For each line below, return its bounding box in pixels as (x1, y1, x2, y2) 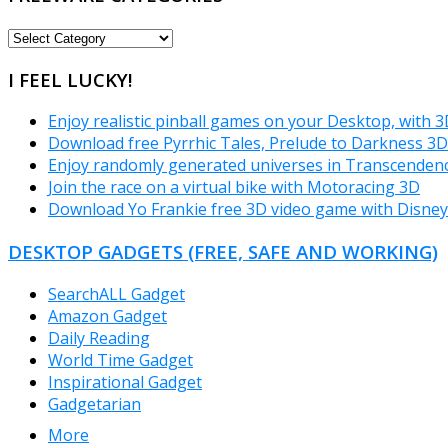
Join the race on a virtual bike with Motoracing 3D (48, 176, 420, 199)
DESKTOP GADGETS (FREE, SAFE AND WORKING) (8, 239, 438, 265)
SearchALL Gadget (48, 282, 185, 305)
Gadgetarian (48, 392, 141, 415)
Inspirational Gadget (48, 370, 202, 393)
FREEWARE (7, 24, 87, 47)
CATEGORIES (7, 46, 103, 69)
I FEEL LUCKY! (8, 66, 132, 92)
